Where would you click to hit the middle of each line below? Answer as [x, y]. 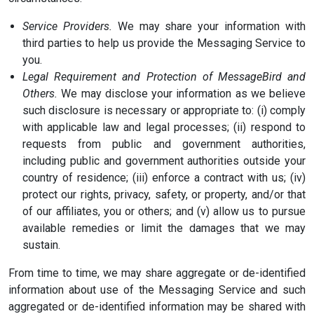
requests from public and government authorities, [164, 144]
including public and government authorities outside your [164, 161]
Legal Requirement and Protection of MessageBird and [164, 77]
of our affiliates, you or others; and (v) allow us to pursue [164, 211]
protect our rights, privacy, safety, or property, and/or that [164, 194]
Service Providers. [67, 26]
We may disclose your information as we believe [182, 94]
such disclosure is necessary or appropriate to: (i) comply [164, 110]
